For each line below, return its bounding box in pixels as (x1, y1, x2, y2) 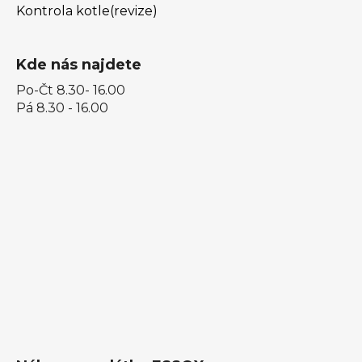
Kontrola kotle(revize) (16, 2, 158, 19)
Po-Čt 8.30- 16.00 (16, 82, 125, 98)
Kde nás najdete (16, 55, 141, 74)
